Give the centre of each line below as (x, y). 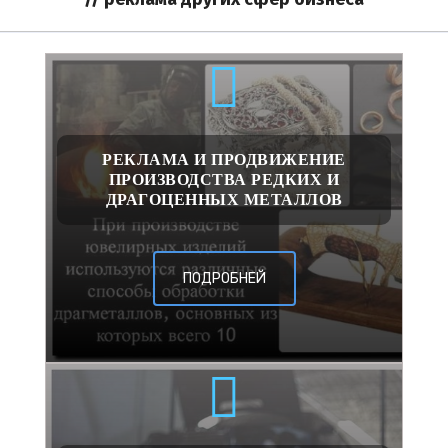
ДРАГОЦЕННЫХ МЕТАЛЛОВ (224, 199)
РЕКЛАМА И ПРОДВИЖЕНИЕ (224, 159)
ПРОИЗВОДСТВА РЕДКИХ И (224, 179)
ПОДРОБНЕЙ (224, 279)
